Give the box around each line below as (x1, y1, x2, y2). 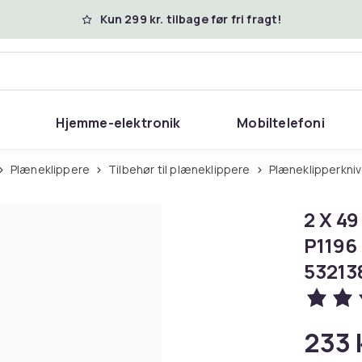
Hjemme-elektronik (56, 114, 181, 132)
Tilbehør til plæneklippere (116, 162, 250, 177)
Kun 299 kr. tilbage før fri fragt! (99, 11, 282, 27)
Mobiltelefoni (237, 114, 325, 132)
